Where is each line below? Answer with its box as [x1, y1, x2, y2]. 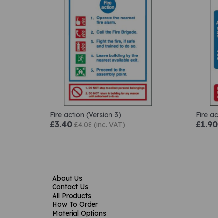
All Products [52, 191, 91, 200]
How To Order [52, 200, 98, 209]
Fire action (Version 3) [50, 110, 121, 119]
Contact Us [52, 182, 88, 191]
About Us [52, 173, 82, 182]
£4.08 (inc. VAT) [74, 120, 125, 129]
